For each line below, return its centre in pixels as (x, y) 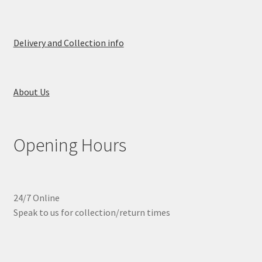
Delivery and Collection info (68, 42)
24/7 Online (36, 198)
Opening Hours (70, 145)
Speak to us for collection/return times (92, 213)
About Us (31, 92)
